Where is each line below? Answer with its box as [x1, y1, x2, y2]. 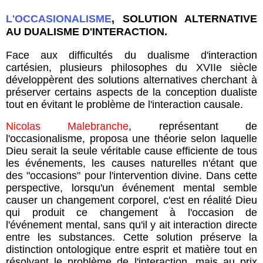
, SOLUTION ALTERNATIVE [112, 13, 257, 25]
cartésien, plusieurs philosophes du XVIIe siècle [6, 62, 257, 74]
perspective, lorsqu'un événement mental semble [6, 182, 257, 194]
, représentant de [129, 120, 258, 133]
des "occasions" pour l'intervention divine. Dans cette [6, 170, 257, 182]
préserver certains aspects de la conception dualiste [6, 86, 257, 99]
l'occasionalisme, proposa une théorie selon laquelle [6, 133, 257, 145]
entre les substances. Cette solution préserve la [6, 231, 257, 244]
